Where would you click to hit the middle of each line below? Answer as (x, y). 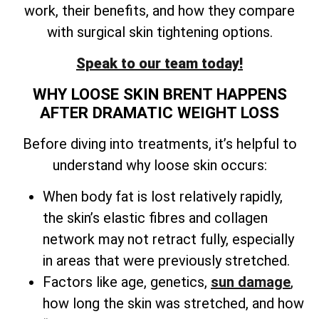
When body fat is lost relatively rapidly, (163, 197)
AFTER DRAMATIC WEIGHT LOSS (159, 112)
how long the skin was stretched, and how (173, 304)
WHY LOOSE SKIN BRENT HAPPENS (159, 94)
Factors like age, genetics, (127, 282)
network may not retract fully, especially (168, 240)
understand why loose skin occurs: (159, 165)
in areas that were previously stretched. (166, 261)
